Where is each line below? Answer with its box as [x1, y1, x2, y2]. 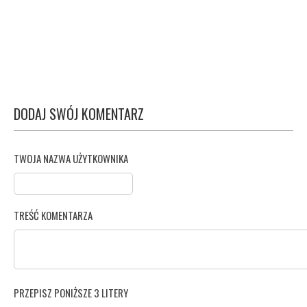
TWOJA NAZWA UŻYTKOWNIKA [14, 150, 128, 166]
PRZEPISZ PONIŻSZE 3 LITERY [14, 284, 128, 300]
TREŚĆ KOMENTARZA [14, 207, 93, 223]
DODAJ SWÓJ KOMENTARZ [14, 103, 144, 124]
